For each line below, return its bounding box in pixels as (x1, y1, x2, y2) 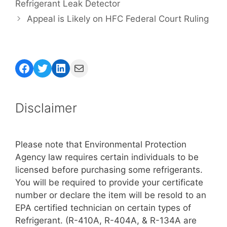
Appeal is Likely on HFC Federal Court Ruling (27, 14, 209, 24)
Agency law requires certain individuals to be (15, 152, 199, 163)
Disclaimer (15, 100, 77, 116)
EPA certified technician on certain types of (15, 203, 191, 213)
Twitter (36, 60, 77, 75)
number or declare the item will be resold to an (15, 190, 206, 201)
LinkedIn (54, 60, 102, 75)
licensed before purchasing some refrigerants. (15, 165, 203, 175)
